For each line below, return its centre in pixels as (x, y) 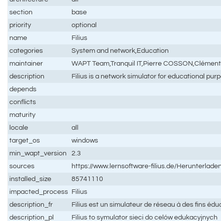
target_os (25, 140)
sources (22, 166)
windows (85, 140)
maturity (23, 114)
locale (19, 127)
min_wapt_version (38, 153)
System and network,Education (120, 50)
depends (23, 89)
